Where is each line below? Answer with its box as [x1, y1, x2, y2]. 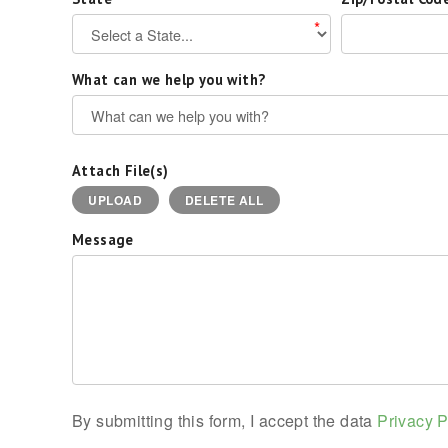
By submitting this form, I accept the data [72, 409, 378, 432]
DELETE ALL [184, 191, 264, 209]
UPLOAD [88, 191, 143, 209]
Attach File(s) [72, 161, 169, 180]
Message [72, 230, 134, 249]
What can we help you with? [72, 70, 266, 89]
